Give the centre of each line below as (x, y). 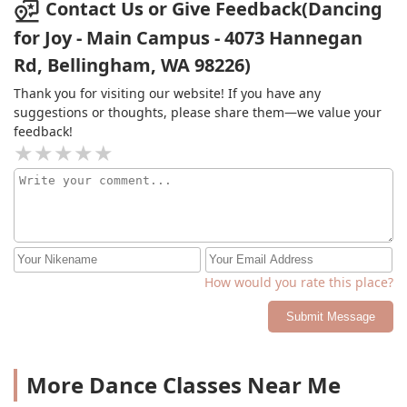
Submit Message (331, 316)
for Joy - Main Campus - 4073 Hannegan (188, 37)
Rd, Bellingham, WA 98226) (132, 65)
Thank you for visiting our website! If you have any (167, 93)
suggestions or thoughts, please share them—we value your (198, 112)
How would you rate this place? (299, 282)
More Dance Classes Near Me (184, 384)
